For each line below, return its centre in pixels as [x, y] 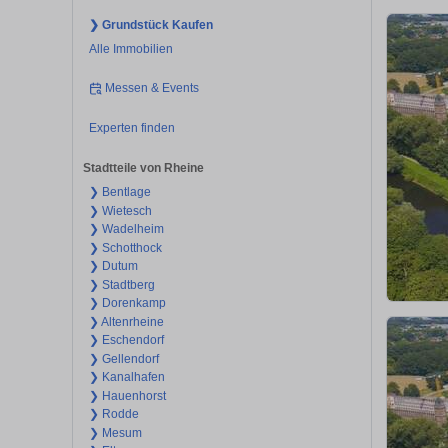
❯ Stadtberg [121, 284]
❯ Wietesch [120, 210]
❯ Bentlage [119, 192]
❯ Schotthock [125, 247]
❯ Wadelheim [126, 229]
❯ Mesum [115, 432]
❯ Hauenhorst [127, 395]
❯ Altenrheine [126, 321]
